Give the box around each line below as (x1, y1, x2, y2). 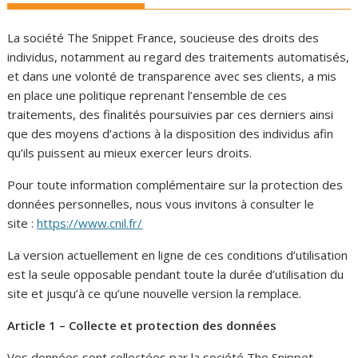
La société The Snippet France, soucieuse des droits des (7, 29, 320, 46)
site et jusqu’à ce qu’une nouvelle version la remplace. (7, 284, 302, 301)
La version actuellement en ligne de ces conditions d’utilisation (7, 246, 348, 263)
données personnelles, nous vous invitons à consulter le (7, 195, 315, 212)
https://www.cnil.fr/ (37, 214, 143, 231)
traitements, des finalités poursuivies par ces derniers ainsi (7, 105, 334, 122)
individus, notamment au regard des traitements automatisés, (7, 48, 350, 65)
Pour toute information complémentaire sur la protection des (7, 176, 344, 193)
